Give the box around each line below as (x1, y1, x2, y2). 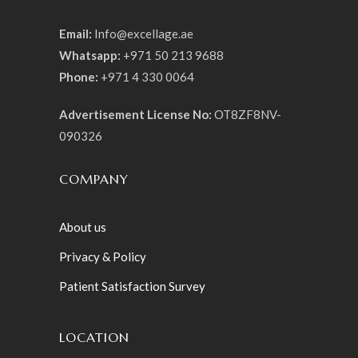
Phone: (59, 69, 98, 84)
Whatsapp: (59, 47, 121, 62)
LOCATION (59, 328, 129, 345)
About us (59, 219, 106, 234)
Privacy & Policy (59, 249, 149, 264)
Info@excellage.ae (92, 26, 193, 41)
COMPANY (59, 170, 129, 187)
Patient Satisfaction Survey (59, 278, 205, 293)
